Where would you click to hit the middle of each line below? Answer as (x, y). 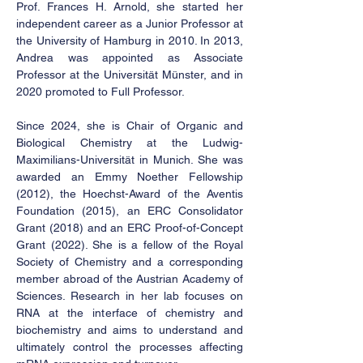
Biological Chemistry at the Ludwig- (130, 143)
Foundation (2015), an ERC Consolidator (130, 211)
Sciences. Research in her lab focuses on (130, 296)
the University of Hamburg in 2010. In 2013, (130, 41)
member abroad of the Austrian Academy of (130, 279)
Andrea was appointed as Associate (130, 58)
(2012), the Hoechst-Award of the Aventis (130, 194)
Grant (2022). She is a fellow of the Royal (130, 245)
